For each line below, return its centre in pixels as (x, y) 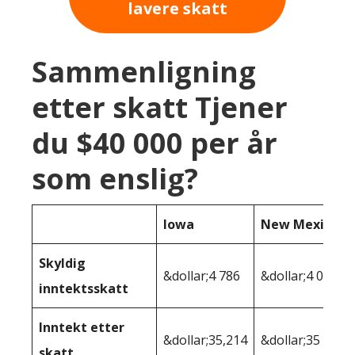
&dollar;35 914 (303, 340)
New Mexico (300, 225)
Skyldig (62, 263)
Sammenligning (144, 72)
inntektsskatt (84, 289)
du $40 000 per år (155, 143)
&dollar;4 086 (299, 276)
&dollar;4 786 (202, 276)
